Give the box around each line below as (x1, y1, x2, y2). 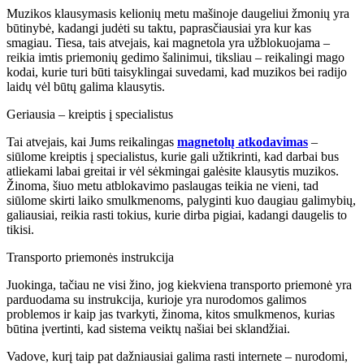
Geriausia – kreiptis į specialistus (6, 106, 173, 121)
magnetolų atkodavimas (177, 134, 308, 149)
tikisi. (6, 222, 34, 236)
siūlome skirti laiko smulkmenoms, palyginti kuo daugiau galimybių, (6, 193, 356, 207)
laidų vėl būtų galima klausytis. (6, 79, 165, 93)
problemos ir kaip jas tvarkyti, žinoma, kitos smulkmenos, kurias (6, 306, 335, 321)
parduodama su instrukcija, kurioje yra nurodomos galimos (6, 292, 306, 306)
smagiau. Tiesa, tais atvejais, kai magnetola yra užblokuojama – (6, 35, 330, 50)
